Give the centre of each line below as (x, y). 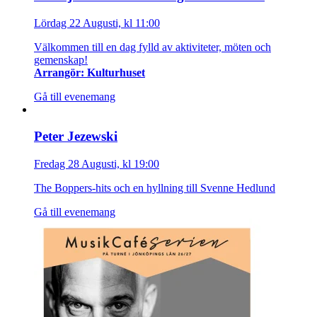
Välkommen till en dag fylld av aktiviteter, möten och (152, 47)
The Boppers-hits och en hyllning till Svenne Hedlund (155, 188)
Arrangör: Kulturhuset (90, 72)
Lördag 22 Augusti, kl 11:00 (97, 23)
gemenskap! (61, 59)
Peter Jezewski (76, 137)
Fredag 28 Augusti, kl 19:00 (97, 164)
